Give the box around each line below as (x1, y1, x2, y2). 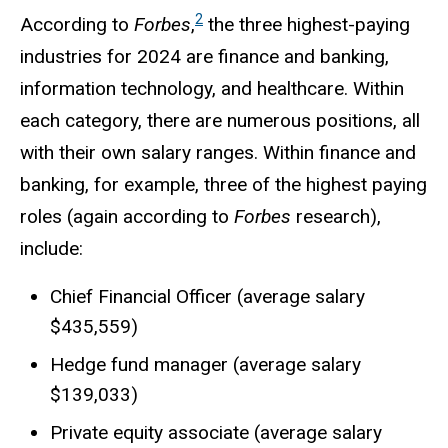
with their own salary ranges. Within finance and (20, 141, 416, 165)
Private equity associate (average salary (50, 421, 382, 445)
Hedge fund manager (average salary (50, 353, 361, 377)
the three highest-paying (203, 13, 410, 37)
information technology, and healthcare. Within (20, 77, 404, 101)
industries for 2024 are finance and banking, (20, 45, 389, 69)
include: (20, 237, 83, 261)
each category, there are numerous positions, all (20, 109, 420, 133)
